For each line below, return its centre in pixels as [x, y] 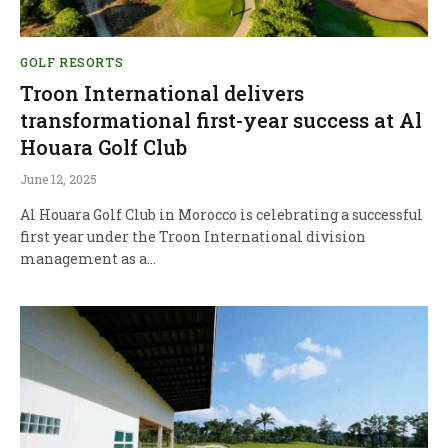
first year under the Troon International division [193, 237]
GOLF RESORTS [72, 62]
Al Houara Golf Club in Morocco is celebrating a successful [221, 215]
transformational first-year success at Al [221, 120]
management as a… [88, 259]
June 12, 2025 [58, 179]
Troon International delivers [162, 93]
